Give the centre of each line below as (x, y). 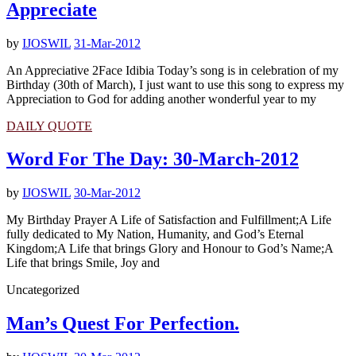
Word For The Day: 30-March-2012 (153, 159)
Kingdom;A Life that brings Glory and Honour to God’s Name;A (170, 249)
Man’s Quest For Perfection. (123, 324)
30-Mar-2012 (107, 193)
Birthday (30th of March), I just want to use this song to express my (175, 84)
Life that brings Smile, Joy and (83, 263)
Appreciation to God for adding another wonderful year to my (161, 99)
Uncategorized (43, 290)
